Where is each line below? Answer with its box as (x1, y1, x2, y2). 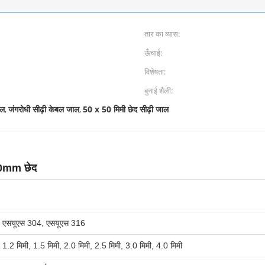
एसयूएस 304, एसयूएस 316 (2, 218, 85, 228)
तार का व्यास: (144, 28, 180, 39)
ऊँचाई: (144, 47, 162, 58)
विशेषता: (144, 66, 166, 77)
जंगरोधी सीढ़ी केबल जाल (8, 104, 79, 115)
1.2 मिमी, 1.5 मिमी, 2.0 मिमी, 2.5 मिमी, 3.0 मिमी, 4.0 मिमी (2, 241, 182, 250)
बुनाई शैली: (144, 85, 173, 96)
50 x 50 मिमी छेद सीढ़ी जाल (83, 104, 169, 115)
